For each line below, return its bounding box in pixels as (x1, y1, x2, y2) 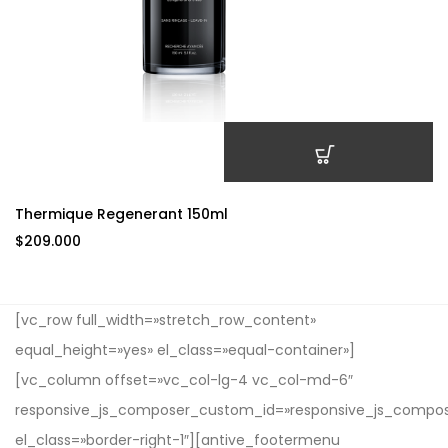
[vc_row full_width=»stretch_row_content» (15, 310, 316, 330)
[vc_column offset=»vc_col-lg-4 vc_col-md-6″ (15, 370, 353, 390)
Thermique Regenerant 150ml (15, 204, 228, 224)
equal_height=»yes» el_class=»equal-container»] (15, 340, 355, 360)
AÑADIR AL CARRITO (270, 193, 387, 205)
